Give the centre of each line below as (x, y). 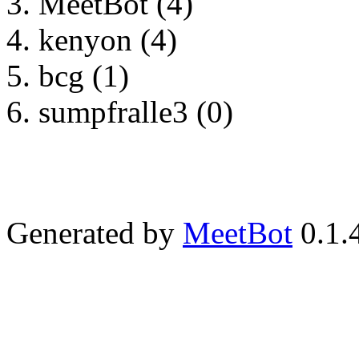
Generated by (95, 233)
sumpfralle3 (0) (136, 112)
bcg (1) (84, 76)
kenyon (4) (108, 40)
